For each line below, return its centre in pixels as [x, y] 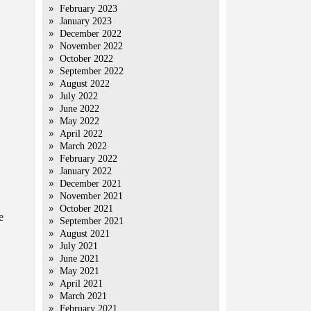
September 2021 [92, 221]
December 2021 [91, 184]
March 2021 [83, 296]
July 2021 [79, 246]
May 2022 [79, 121]
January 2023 [86, 21]
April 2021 [81, 284]
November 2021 [91, 196]
